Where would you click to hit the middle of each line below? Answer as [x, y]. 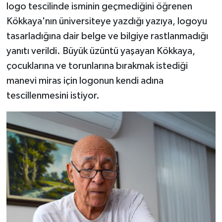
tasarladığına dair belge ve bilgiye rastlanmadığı [107, 36]
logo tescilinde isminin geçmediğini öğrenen [99, 7]
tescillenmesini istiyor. [53, 96]
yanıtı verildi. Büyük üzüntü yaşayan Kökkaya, [101, 51]
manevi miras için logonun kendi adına [85, 81]
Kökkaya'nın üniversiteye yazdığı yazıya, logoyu [107, 22]
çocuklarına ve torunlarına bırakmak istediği [97, 66]
